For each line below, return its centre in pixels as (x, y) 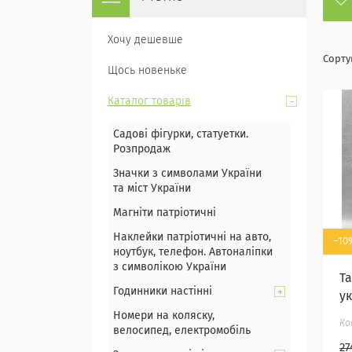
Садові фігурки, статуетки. (181, 134)
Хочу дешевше (145, 40)
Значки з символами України (187, 174)
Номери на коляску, (164, 316)
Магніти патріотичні (165, 213)
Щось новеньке (147, 71)
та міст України (152, 189)
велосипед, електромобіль (182, 331)
